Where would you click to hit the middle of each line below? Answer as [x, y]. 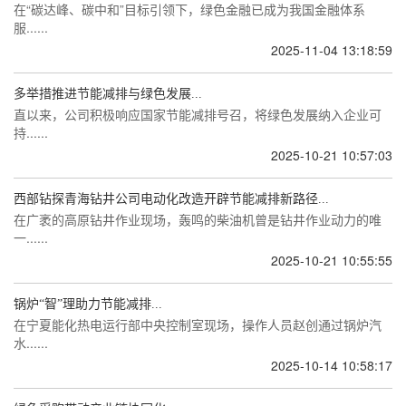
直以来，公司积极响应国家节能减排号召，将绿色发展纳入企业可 [198, 114]
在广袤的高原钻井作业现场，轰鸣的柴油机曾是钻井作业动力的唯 [198, 219]
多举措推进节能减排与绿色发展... [108, 94]
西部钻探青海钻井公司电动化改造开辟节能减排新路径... [171, 199]
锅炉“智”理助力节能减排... [88, 304]
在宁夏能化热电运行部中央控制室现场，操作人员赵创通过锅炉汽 [198, 324]
